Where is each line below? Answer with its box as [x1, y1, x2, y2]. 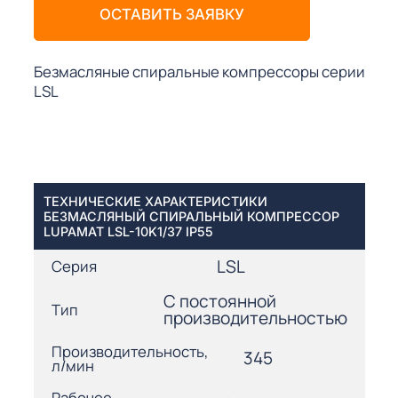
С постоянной [163, 289, 276, 313]
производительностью [163, 306, 347, 330]
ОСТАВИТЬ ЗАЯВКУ [99, 4, 244, 23]
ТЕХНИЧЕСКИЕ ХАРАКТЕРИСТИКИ [44, 193, 268, 209]
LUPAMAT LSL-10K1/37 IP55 [44, 223, 214, 239]
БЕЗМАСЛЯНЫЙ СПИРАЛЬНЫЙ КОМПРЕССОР [44, 208, 340, 224]
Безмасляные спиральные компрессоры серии [33, 60, 365, 82]
